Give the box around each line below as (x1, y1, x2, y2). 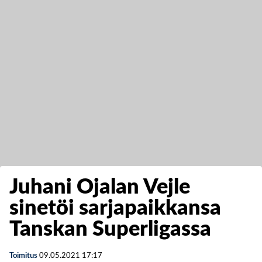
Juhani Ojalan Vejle (9, 177, 190, 198)
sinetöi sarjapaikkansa (9, 198, 221, 219)
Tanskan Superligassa (9, 219, 211, 240)
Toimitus (9, 252, 37, 260)
